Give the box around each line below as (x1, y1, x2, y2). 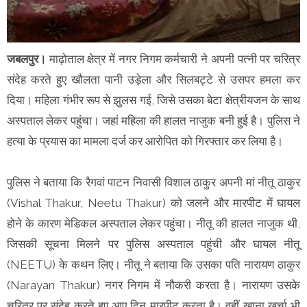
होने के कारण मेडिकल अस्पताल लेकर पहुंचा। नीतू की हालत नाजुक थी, (7, 217, 300, 231)
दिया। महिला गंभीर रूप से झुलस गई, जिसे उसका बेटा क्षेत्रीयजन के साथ (7, 93, 300, 108)
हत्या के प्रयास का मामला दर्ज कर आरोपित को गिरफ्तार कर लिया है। (7, 134, 286, 149)
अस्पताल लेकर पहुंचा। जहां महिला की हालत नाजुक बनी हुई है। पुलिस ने (7, 114, 300, 128)
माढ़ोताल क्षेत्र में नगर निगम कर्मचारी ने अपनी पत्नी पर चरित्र (46, 52, 300, 66)
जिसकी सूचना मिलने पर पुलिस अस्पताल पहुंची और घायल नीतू (7, 237, 300, 251)
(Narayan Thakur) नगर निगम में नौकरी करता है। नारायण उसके (7, 278, 300, 293)
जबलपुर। (7, 52, 46, 66)
